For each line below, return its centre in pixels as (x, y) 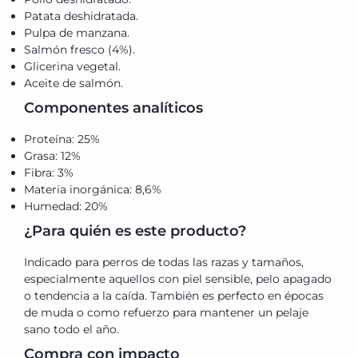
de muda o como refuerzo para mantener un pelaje (166, 313)
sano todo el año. (72, 330)
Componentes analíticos (113, 108)
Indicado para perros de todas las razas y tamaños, (164, 263)
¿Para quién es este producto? (135, 231)
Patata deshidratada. (81, 16)
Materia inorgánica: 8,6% (93, 190)
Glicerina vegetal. (72, 67)
